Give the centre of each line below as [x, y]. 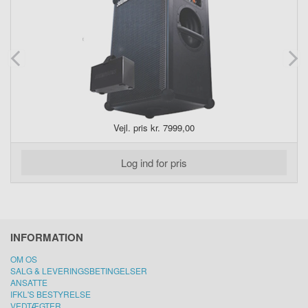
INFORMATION [47, 238]
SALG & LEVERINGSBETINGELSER [79, 271]
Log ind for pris [154, 163]
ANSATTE [29, 283]
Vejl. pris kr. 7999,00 [154, 128]
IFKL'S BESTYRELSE [51, 294]
